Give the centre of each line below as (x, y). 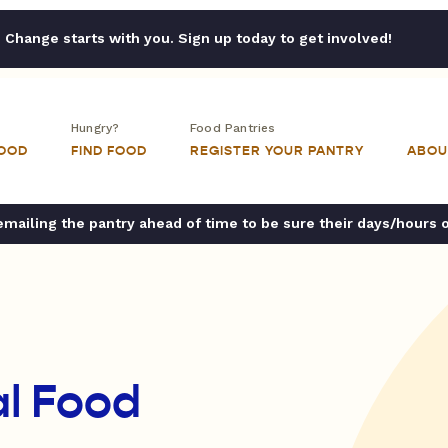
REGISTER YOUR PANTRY (277, 151)
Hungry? (95, 128)
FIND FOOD (109, 151)
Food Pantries (233, 128)
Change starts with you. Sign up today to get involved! (198, 38)
